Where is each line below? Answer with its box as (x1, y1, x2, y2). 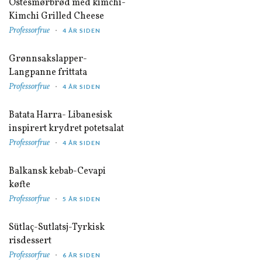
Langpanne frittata (8, 66, 87, 80)
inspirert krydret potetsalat (8, 122, 124, 136)
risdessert (8, 235, 51, 248)
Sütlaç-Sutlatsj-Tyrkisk (8, 221, 105, 235)
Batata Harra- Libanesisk (8, 109, 112, 122)
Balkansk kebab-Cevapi (8, 165, 106, 178)
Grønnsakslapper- (8, 53, 87, 66)
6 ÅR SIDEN (62, 251, 101, 259)
